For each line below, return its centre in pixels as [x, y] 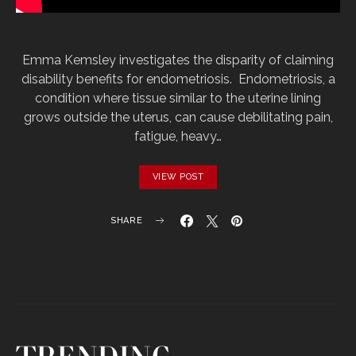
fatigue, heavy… [178, 136]
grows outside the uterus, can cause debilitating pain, [178, 117]
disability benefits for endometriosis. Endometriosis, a [178, 79]
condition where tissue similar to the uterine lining [178, 98]
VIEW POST [178, 176]
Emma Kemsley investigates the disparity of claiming [178, 60]
